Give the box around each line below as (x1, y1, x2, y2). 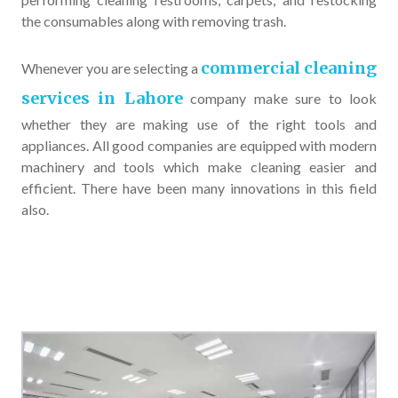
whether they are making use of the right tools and (21, 115, 377, 132)
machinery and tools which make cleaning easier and (21, 157, 377, 175)
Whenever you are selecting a (21, 59, 201, 76)
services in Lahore (21, 87, 183, 108)
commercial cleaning (201, 57, 377, 78)
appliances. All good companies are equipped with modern (21, 136, 377, 154)
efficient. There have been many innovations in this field (21, 179, 377, 196)
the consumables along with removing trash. (21, 12, 286, 29)
